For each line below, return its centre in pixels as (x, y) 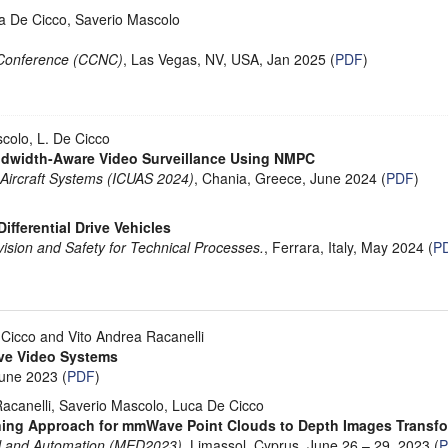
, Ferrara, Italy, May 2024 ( (349, 247)
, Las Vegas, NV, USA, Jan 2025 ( (229, 59)
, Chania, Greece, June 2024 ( (290, 178)
